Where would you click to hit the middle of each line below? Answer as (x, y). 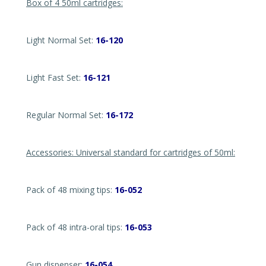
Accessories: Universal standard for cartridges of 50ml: (131, 152)
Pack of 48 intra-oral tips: (75, 227)
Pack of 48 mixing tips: (70, 190)
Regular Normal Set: (66, 115)
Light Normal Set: (61, 40)
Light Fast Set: (55, 77)
